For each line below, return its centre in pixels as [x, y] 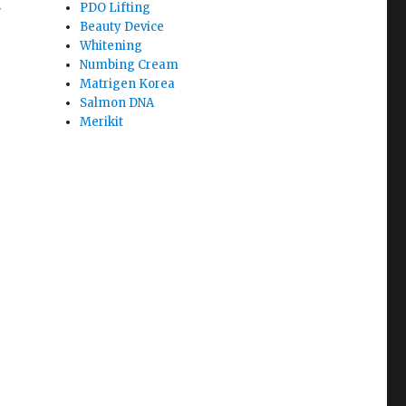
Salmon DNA [117, 103]
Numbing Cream [130, 65]
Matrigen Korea [128, 84]
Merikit [102, 122]
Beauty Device [122, 27]
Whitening [111, 46]
